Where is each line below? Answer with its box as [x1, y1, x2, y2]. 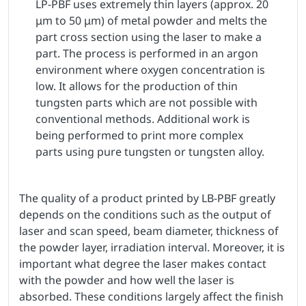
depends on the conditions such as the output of [19, 206, 271, 222]
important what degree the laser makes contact [19, 255, 266, 271]
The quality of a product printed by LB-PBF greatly [19, 190, 275, 206]
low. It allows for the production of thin [36, 78, 238, 94]
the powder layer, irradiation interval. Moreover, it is [19, 239, 285, 255]
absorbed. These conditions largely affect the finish [19, 288, 283, 304]
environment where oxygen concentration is [36, 61, 265, 77]
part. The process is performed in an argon [36, 45, 258, 61]
